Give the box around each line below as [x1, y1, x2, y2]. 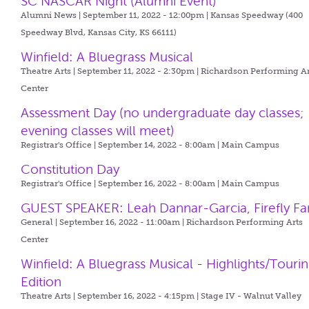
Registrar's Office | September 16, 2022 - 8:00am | [21, 179, 222, 188]
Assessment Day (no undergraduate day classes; [21, 106, 305, 120]
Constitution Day [21, 162, 120, 177]
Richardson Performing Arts [186, 217, 303, 227]
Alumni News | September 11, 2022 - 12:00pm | [21, 10, 211, 20]
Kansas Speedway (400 [210, 10, 303, 20]
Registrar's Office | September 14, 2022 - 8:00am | [21, 140, 222, 150]
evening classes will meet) [21, 123, 175, 138]
